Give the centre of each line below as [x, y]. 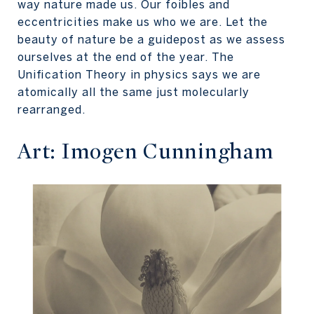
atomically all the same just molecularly [134, 92]
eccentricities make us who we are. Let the [143, 22]
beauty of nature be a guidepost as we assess [151, 39]
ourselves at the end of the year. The [126, 57]
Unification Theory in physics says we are [139, 74]
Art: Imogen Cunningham [146, 151]
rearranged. [52, 109]
